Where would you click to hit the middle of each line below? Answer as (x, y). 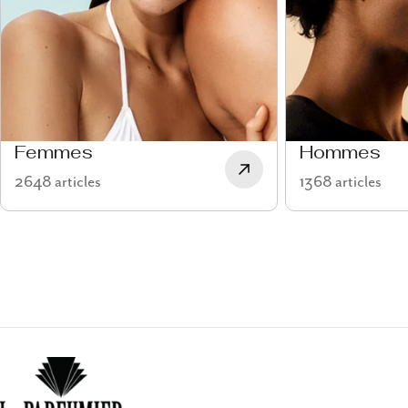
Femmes (54, 154)
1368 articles (340, 183)
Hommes (340, 154)
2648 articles (58, 183)
